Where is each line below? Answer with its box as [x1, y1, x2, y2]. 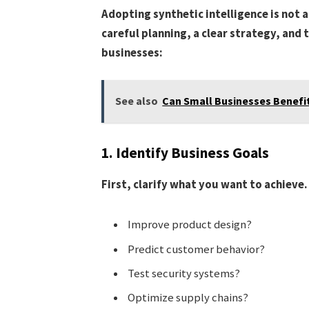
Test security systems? [127, 266, 240, 281]
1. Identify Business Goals [101, 143, 269, 163]
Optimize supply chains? [127, 290, 248, 306]
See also [115, 94, 159, 108]
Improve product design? [127, 217, 252, 232]
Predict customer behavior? [127, 241, 265, 257]
